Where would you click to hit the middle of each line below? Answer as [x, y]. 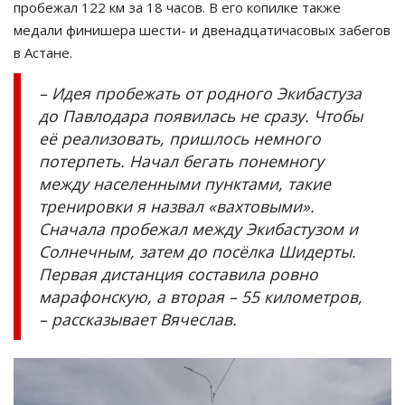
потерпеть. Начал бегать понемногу [181, 161]
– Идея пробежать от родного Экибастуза [200, 94]
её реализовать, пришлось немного [180, 139]
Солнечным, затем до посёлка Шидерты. [198, 252]
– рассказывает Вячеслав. [138, 320]
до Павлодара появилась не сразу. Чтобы [201, 116]
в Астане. [43, 53]
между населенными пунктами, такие [185, 184]
